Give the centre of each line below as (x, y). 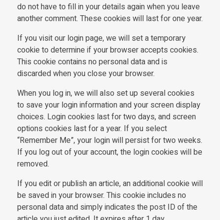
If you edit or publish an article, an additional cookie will (110, 183)
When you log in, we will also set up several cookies (106, 93)
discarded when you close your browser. (86, 73)
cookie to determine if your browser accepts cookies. (108, 50)
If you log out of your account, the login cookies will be (110, 152)
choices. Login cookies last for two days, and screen (107, 117)
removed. (33, 164)
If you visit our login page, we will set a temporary (101, 38)
